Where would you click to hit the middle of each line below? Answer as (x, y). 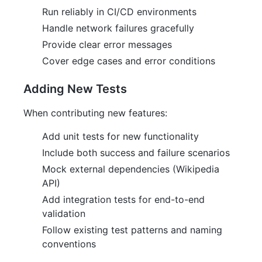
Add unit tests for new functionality (120, 137)
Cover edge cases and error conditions (129, 61)
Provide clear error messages (107, 45)
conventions (69, 244)
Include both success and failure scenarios (136, 153)
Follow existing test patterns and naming (132, 230)
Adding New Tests (75, 89)
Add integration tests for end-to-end (123, 200)
